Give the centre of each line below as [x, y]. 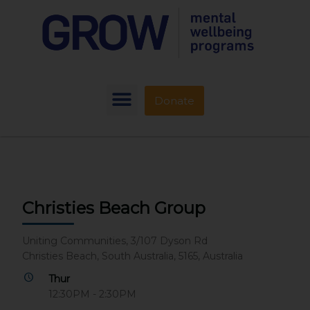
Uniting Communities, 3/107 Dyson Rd [115, 240]
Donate [174, 101]
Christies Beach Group [114, 208]
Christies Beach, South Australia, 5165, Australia [133, 256]
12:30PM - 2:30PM [92, 294]
